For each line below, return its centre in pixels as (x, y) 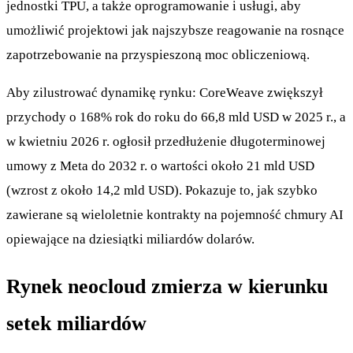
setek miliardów (76, 323)
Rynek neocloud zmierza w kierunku (167, 286)
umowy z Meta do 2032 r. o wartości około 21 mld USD (160, 165)
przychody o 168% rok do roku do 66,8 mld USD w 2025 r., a (176, 117)
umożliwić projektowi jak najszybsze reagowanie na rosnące (175, 30)
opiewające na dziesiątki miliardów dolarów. (130, 239)
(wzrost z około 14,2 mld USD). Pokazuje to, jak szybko (162, 190)
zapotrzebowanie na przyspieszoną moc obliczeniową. (158, 54)
